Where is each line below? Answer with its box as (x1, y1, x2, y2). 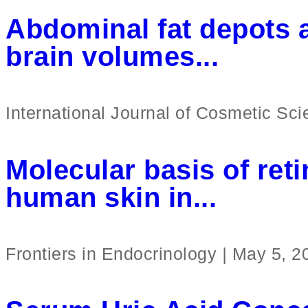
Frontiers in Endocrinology (5, 243, 222, 263)
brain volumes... (5, 41, 219, 71)
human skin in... (5, 181, 217, 212)
